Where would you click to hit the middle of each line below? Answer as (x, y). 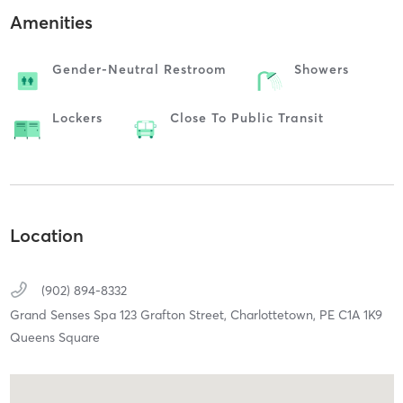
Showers (321, 69)
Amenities (51, 22)
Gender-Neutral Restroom (139, 69)
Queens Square (54, 338)
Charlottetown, (274, 315)
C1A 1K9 (360, 315)
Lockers (77, 117)
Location (46, 236)
